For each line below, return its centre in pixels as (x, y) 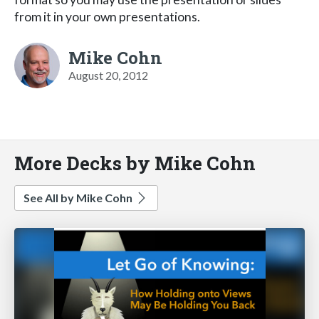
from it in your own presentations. (107, 16)
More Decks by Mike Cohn (135, 162)
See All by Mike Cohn (79, 197)
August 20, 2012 (108, 75)
